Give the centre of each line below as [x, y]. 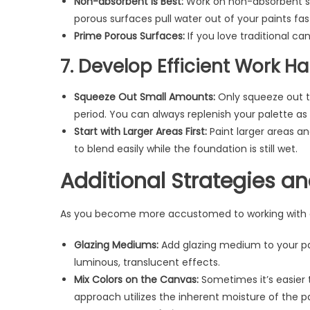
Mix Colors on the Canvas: [136, 279]
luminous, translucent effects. [147, 262]
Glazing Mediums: [116, 245]
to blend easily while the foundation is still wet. [186, 148]
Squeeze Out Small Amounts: [145, 97]
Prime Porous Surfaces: [129, 36]
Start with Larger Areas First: [140, 131]
